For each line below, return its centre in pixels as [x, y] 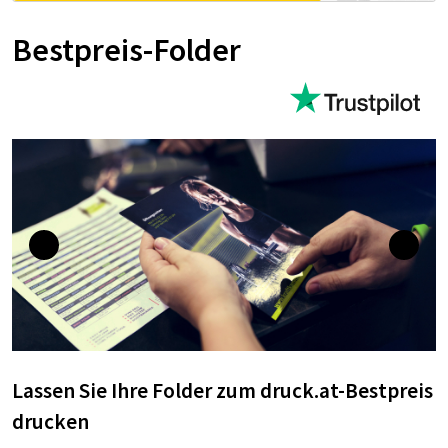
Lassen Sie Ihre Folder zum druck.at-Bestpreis [222, 390]
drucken [50, 421]
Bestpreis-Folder [126, 49]
